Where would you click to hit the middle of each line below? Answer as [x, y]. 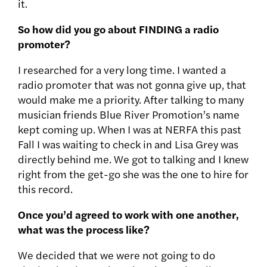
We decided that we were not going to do [117, 255]
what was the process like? [84, 229]
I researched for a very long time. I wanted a [122, 70]
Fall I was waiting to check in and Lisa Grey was [128, 144]
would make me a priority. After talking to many [131, 100]
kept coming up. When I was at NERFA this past [130, 129]
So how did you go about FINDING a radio [118, 29]
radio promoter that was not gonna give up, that [132, 85]
